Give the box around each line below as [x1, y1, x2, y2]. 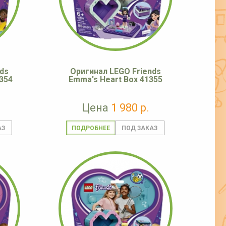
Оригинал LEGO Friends [70, 67, 161, 77]
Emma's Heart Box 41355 [69, 75, 162, 85]
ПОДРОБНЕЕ [71, 125, 110, 132]
